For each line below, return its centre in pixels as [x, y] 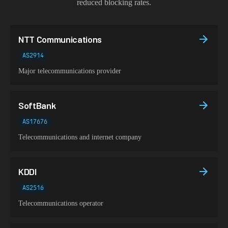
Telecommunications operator [61, 203]
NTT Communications [60, 39]
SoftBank [37, 105]
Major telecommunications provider [70, 71]
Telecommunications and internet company [80, 137]
